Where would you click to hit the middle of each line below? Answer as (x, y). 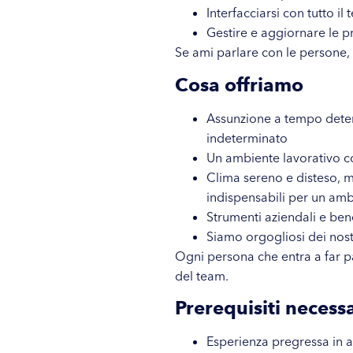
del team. (202, 275)
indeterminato (247, 137)
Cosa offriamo (239, 84)
